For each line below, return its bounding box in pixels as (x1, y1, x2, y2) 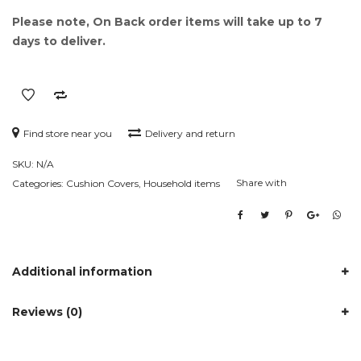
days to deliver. (12, 34, 106, 49)
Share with (236, 176, 287, 189)
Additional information (12, 264, 152, 280)
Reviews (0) (12, 305, 82, 320)
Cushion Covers (66, 177, 139, 190)
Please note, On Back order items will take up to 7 (12, 15, 322, 30)
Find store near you (23, 127, 112, 140)
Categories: (12, 177, 66, 190)
